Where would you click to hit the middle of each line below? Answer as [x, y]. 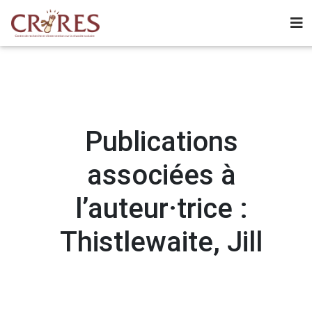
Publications [161, 142]
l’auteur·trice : [161, 209]
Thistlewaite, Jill [161, 242]
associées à [161, 175]
